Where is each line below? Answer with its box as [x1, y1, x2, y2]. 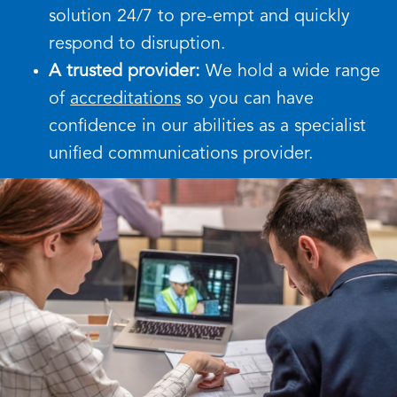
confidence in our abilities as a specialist [49, 118, 366, 136]
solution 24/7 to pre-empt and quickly [49, 8, 350, 26]
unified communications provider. [49, 145, 314, 163]
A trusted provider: [49, 63, 200, 81]
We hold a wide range [200, 63, 380, 81]
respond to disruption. [49, 35, 226, 53]
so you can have [181, 90, 314, 108]
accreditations [70, 90, 181, 108]
